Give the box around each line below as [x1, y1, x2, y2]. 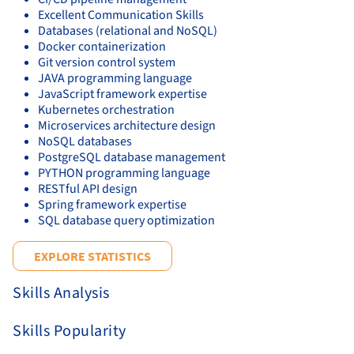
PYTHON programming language [38, 164, 210, 182]
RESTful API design [38, 179, 137, 198]
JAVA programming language [38, 69, 192, 87]
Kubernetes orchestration [38, 100, 175, 119]
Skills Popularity [13, 319, 126, 342]
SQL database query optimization [38, 211, 215, 229]
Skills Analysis [13, 281, 110, 304]
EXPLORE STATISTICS [34, 247, 151, 264]
